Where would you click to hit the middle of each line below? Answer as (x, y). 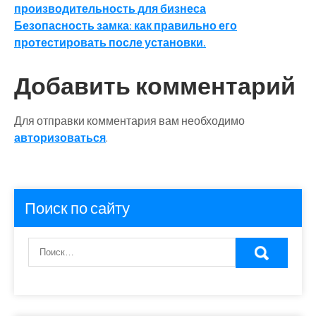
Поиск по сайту (77, 208)
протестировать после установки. (110, 43)
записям (63, 48)
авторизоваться (60, 138)
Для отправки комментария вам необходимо (129, 121)
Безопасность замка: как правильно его (126, 26)
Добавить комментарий (155, 86)
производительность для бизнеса (110, 9)
